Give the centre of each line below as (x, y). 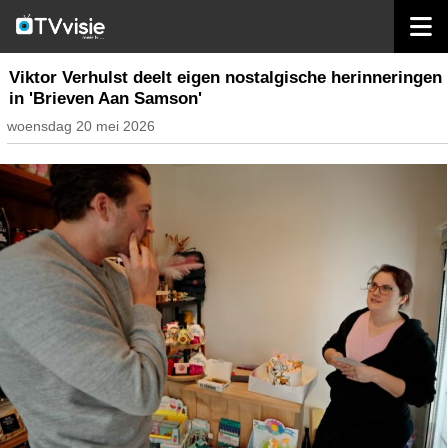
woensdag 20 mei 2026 (81, 126)
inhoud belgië (94, 41)
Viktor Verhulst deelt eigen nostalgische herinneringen (225, 77)
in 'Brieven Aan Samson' (105, 98)
